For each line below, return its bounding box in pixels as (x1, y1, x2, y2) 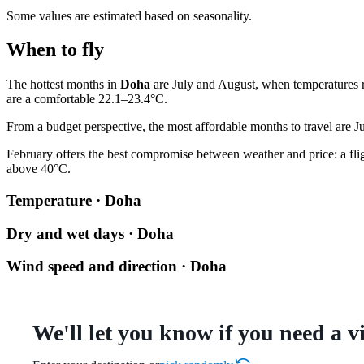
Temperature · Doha (6, 192, 141, 210)
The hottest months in (6, 77, 120, 92)
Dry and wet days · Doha (6, 224, 174, 242)
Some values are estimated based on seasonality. (6, 8, 252, 23)
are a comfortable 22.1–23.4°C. (6, 92, 167, 106)
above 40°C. (6, 162, 71, 176)
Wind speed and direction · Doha (6, 258, 227, 275)
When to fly (6, 39, 104, 61)
